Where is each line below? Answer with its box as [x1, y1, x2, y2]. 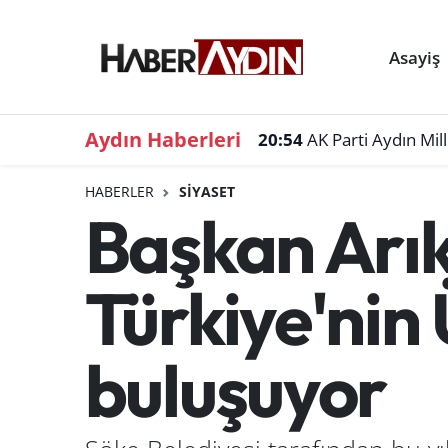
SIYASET [178, 182, 235, 201]
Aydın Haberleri [84, 126, 241, 153]
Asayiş [389, 45, 441, 69]
